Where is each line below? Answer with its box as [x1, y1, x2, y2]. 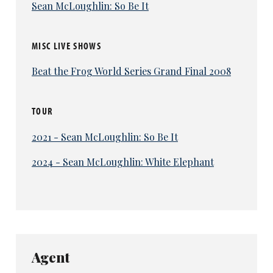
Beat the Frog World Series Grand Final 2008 [31, 65, 231, 78]
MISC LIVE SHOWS [31, 39, 101, 52]
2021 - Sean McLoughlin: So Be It [31, 130, 178, 143]
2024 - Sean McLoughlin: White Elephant [31, 155, 214, 168]
